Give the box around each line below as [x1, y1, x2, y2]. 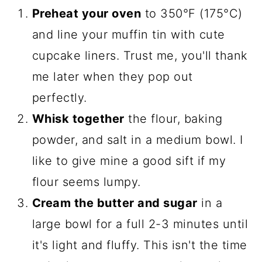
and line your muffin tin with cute [32, 27, 225, 42]
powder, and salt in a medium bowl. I [32, 133, 243, 147]
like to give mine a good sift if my [32, 154, 226, 168]
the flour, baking [124, 112, 223, 126]
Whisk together [32, 112, 125, 126]
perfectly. [32, 91, 87, 105]
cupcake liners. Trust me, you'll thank [32, 49, 248, 63]
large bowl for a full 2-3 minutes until [32, 217, 249, 232]
